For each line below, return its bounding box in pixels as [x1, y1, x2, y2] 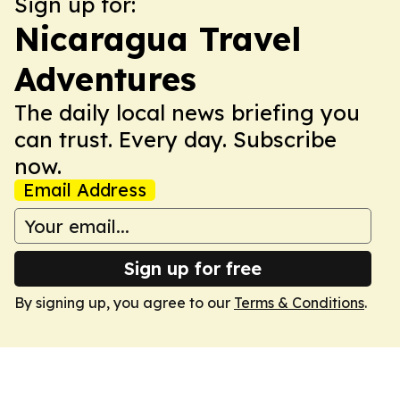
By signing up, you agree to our [14, 294, 234, 312]
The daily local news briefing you [14, 99, 360, 126]
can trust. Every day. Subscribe [14, 126, 337, 153]
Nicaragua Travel [14, 19, 301, 59]
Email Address [23, 179, 146, 201]
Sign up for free [124, 257, 262, 279]
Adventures [14, 59, 196, 99]
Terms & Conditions [234, 294, 364, 312]
